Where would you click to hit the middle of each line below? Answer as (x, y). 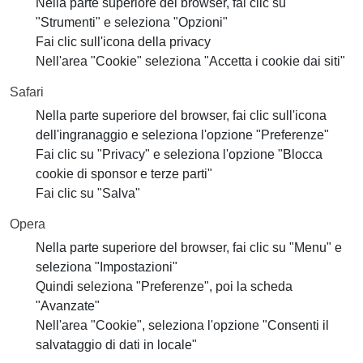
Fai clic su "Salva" (88, 193)
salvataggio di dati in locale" (116, 345)
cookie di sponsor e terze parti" (124, 174)
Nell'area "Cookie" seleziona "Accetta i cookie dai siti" (190, 61)
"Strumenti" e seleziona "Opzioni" (132, 22)
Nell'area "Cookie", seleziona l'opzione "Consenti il (182, 325)
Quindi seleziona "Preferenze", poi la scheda (164, 286)
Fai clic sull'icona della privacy (123, 42)
